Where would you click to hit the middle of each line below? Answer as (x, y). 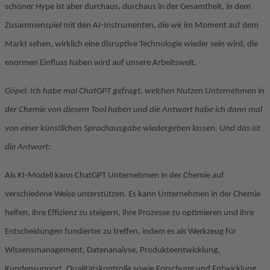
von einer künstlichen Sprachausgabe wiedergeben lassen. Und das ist (133, 129)
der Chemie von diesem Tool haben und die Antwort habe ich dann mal (133, 110)
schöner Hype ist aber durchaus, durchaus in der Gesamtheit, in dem (128, 7)
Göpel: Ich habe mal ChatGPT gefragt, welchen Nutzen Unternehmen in (135, 91)
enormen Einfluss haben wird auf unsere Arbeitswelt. (101, 63)
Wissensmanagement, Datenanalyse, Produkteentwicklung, (112, 250)
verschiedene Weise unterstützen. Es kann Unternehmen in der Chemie (133, 194)
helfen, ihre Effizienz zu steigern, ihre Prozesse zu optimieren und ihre (129, 213)
